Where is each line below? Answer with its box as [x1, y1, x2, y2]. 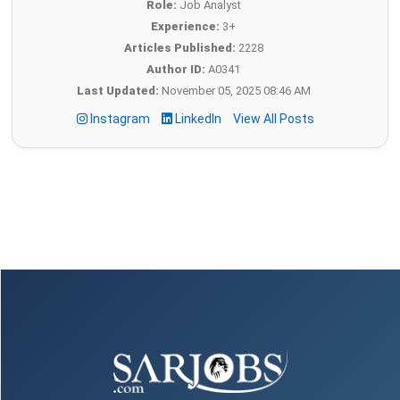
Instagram [87, 112, 153, 127]
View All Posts [233, 112, 314, 127]
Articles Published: [123, 41, 236, 55]
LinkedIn [172, 112, 224, 127]
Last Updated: [76, 84, 159, 98]
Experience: [151, 20, 220, 34]
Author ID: [146, 62, 205, 77]
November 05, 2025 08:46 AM [158, 84, 311, 98]
